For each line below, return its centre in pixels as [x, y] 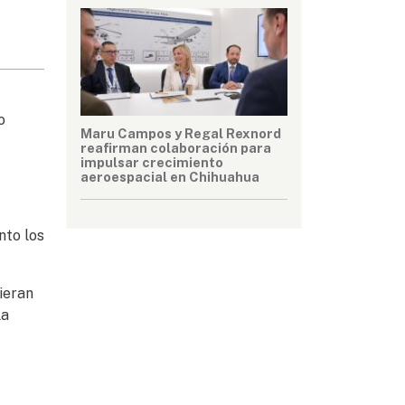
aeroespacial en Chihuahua [170, 176]
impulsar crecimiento [152, 162]
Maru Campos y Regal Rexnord [181, 133]
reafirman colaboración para [176, 147]
